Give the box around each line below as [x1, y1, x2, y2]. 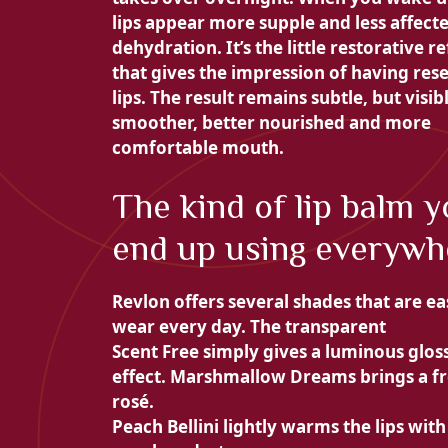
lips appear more [112, 10, 259, 34]
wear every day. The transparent [112, 315, 386, 339]
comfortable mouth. [112, 135, 284, 159]
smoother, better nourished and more [112, 110, 431, 134]
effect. [112, 365, 170, 389]
